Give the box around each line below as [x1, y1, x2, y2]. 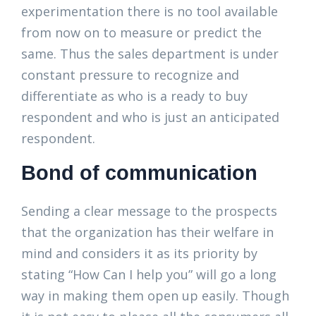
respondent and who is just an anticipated [21, 109, 279, 126]
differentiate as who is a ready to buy [21, 87, 248, 105]
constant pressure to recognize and [21, 66, 239, 84]
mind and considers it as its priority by [21, 245, 257, 262]
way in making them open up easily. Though [21, 287, 289, 305]
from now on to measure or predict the [21, 24, 262, 42]
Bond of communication [21, 162, 257, 185]
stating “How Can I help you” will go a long [21, 266, 276, 284]
